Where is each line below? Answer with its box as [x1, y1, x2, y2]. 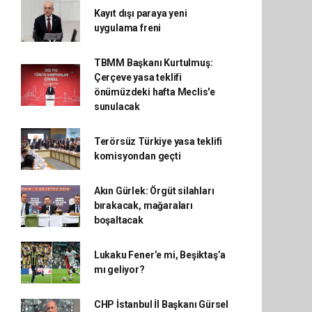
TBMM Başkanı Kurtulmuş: [93, 57, 213, 68]
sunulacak [93, 101, 141, 112]
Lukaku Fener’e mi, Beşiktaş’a [93, 249, 226, 260]
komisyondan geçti [93, 150, 181, 162]
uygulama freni [93, 22, 162, 33]
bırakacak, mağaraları [93, 200, 193, 211]
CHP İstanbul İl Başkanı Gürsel [93, 299, 229, 310]
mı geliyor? [93, 264, 145, 275]
